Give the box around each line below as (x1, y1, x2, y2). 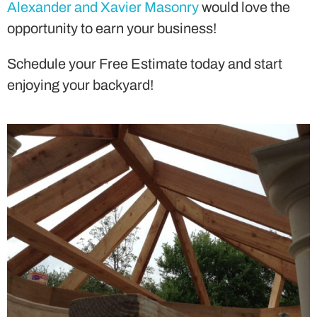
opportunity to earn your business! (7, 20, 217, 36)
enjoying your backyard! (7, 76, 154, 93)
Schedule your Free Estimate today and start (7, 55, 282, 71)
